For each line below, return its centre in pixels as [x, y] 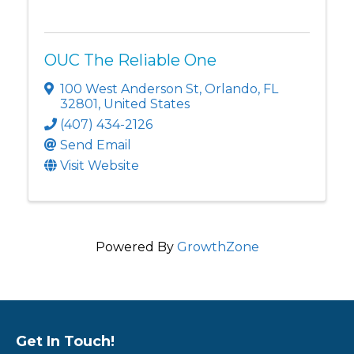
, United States [144, 104]
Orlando [231, 89]
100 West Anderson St [130, 89]
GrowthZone [218, 247]
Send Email [96, 145]
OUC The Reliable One [130, 60]
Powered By [136, 247]
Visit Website [100, 166]
